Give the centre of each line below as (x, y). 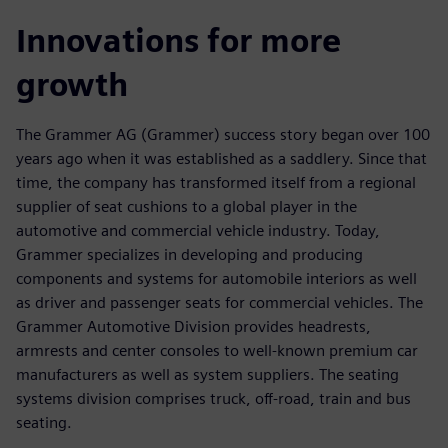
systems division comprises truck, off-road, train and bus (213, 398)
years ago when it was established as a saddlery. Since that (221, 158)
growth (72, 84)
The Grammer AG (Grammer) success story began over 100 (223, 134)
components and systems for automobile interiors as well (216, 278)
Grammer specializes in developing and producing (189, 254)
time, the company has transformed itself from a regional (216, 182)
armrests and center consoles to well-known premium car (217, 350)
